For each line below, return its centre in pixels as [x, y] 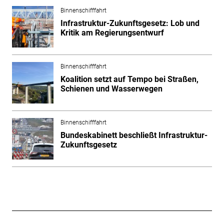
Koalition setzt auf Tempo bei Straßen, [129, 79]
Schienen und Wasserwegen [111, 88]
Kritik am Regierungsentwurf [112, 32]
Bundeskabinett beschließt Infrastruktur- [134, 135]
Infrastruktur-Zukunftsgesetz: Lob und [130, 23]
